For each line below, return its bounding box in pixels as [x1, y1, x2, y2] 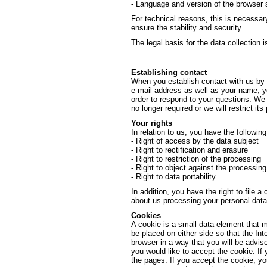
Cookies [131, 211, 161, 220]
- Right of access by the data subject [131, 136, 259, 145]
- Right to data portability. [131, 172, 218, 181]
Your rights [131, 119, 172, 128]
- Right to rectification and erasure [131, 145, 248, 154]
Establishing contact [131, 68, 207, 77]
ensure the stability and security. [131, 23, 243, 32]
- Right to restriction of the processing [131, 154, 261, 163]
